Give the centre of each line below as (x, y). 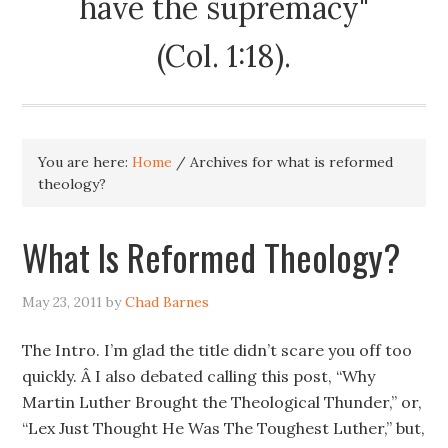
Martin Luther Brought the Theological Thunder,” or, (222, 402)
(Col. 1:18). (224, 56)
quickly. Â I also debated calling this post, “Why (199, 376)
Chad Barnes (167, 302)
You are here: (85, 162)
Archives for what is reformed (290, 162)
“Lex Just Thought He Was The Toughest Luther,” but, (224, 428)
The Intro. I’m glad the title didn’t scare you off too (217, 350)
